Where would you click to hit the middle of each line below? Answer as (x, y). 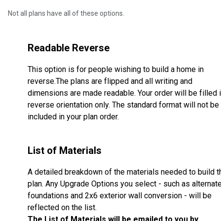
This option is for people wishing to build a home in (116, 70)
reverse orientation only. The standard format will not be (123, 105)
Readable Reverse (69, 48)
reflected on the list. (63, 208)
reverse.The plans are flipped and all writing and (110, 81)
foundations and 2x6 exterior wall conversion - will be (120, 196)
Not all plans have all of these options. (66, 14)
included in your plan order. (74, 117)
